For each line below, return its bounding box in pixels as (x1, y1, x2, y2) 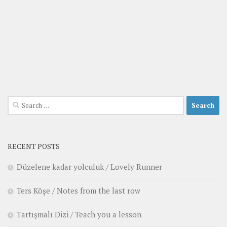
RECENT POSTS (8, 141, 60, 152)
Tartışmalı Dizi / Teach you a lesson (17, 209, 141, 220)
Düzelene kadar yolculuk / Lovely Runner (17, 162, 162, 172)
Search (7, 96, 30, 107)
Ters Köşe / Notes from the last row (17, 185, 140, 196)
